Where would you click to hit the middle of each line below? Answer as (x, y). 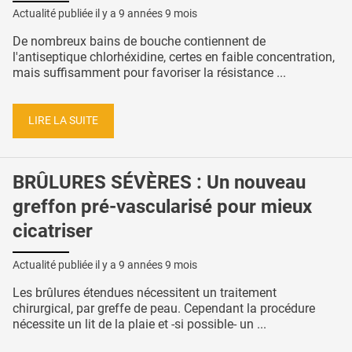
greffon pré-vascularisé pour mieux (162, 206)
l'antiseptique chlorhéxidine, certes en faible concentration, (174, 57)
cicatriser (53, 231)
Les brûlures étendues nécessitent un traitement (145, 292)
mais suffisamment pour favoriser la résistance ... (149, 73)
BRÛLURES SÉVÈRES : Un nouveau (159, 182)
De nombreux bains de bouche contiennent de (139, 42)
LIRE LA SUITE (63, 120)
